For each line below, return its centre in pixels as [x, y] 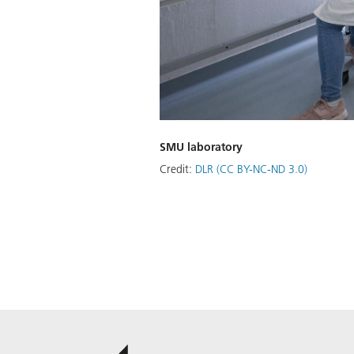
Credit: [177, 169]
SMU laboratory [201, 147]
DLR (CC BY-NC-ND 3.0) [251, 169]
